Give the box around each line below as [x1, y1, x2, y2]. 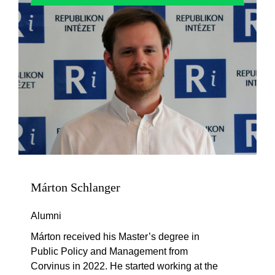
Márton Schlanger [31, 180, 120, 195]
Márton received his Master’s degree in [31, 231, 199, 242]
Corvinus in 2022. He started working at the [31, 261, 218, 272]
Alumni [31, 211, 61, 222]
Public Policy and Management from [31, 246, 188, 257]
